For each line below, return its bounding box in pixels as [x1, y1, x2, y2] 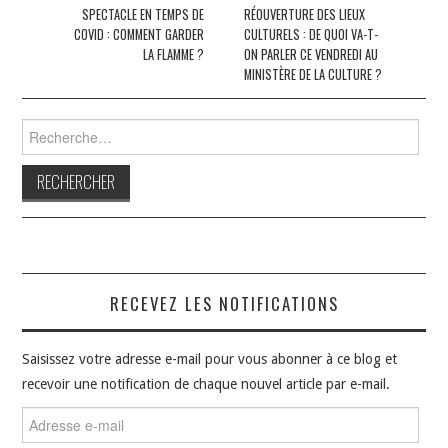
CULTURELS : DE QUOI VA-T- [244, 24, 379, 44]
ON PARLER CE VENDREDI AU [244, 44, 379, 64]
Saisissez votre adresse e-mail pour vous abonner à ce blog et [22, 350, 398, 367]
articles [21, 27, 82, 66]
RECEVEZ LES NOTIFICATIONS [109, 290, 339, 316]
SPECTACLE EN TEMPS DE [81, 4, 204, 24]
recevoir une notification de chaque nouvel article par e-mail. [22, 375, 391, 392]
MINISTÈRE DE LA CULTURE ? [244, 64, 383, 84]
